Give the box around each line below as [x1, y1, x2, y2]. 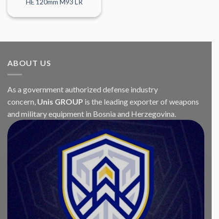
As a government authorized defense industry [7, 85, 158, 94]
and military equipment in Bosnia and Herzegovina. [7, 109, 176, 119]
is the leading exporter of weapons [83, 97, 199, 107]
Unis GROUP [37, 97, 83, 107]
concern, [7, 97, 37, 107]
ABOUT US [7, 58, 51, 67]
